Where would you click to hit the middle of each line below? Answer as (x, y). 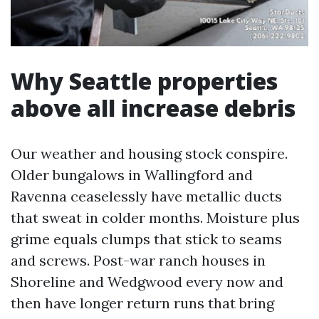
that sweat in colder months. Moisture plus (155, 218)
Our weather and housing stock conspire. (149, 154)
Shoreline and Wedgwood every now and (147, 282)
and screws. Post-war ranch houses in (138, 261)
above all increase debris (153, 108)
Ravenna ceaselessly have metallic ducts (146, 197)
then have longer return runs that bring (142, 303)
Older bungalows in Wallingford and (132, 175)
